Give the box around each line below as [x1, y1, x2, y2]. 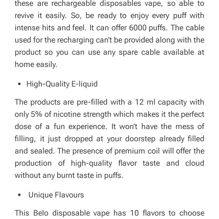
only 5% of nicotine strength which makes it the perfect [15, 109, 204, 119]
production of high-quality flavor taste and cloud [15, 158, 204, 168]
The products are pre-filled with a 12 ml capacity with [15, 97, 204, 107]
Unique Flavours [26, 190, 84, 199]
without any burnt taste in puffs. [15, 171, 124, 180]
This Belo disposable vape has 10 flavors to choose [15, 208, 204, 218]
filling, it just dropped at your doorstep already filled [15, 134, 204, 143]
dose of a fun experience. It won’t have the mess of [15, 122, 204, 131]
